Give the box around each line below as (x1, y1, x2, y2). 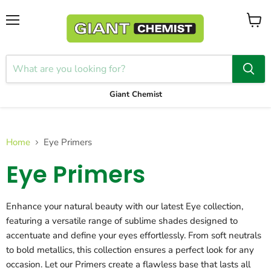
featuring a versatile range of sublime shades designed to (6, 215, 238, 227)
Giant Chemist (109, 88, 162, 100)
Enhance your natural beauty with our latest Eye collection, (6, 200, 243, 213)
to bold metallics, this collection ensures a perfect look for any (6, 244, 254, 256)
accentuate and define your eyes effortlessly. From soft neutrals (6, 229, 261, 242)
